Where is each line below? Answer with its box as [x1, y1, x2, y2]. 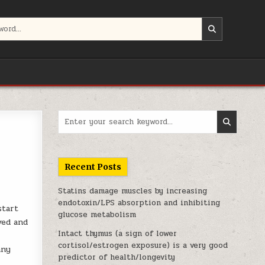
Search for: [57, 109, 99, 121]
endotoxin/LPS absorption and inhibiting [58, 197, 221, 209]
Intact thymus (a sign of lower [58, 228, 177, 240]
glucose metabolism [58, 209, 137, 221]
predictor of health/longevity [58, 251, 176, 263]
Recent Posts [64, 161, 122, 172]
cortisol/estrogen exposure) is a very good [58, 240, 228, 251]
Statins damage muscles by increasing [58, 185, 208, 197]
